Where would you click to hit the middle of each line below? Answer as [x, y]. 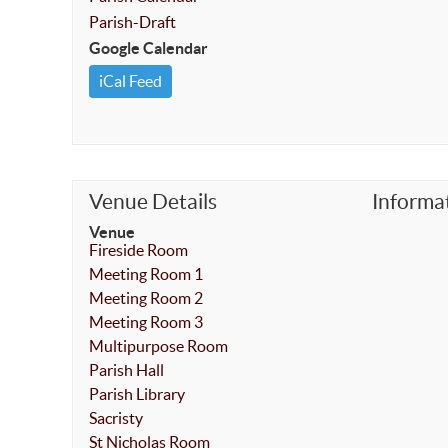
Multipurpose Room [158, 346]
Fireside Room [138, 250]
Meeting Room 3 [146, 322]
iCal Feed [130, 81]
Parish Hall [126, 370]
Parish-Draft [132, 22]
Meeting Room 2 [146, 298]
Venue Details [153, 201]
